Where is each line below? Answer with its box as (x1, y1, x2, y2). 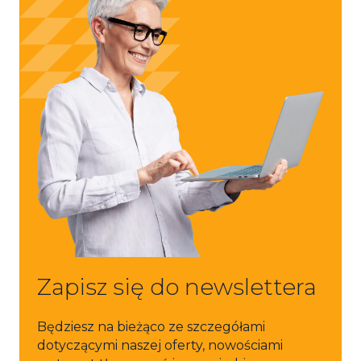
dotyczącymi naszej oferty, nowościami (37, 337, 283, 353)
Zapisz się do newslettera (37, 272, 317, 301)
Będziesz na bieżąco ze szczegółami (37, 318, 265, 334)
